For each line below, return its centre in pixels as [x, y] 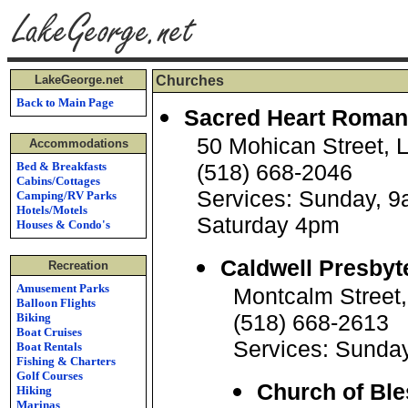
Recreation [78, 265]
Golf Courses [50, 376]
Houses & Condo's [63, 224]
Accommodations [78, 143]
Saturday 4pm [268, 225]
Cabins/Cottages [58, 181]
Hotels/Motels [52, 210]
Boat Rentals [49, 347]
